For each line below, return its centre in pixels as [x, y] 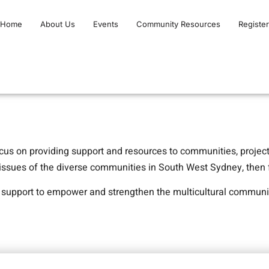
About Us [58, 24]
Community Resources [178, 24]
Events [106, 24]
